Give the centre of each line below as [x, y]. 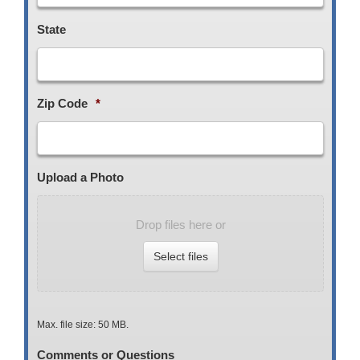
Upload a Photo [80, 177]
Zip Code [62, 103]
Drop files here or [180, 224]
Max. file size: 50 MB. [83, 324]
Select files [180, 256]
